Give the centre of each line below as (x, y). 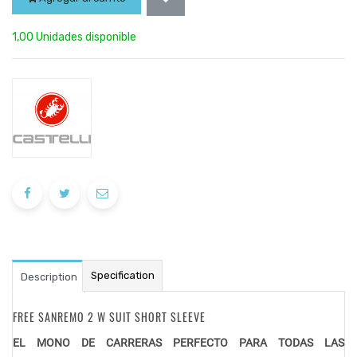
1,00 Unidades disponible (74, 37)
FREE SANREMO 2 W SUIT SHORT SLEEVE (109, 317)
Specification (122, 276)
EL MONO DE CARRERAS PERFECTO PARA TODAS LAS (178, 343)
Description (49, 277)
